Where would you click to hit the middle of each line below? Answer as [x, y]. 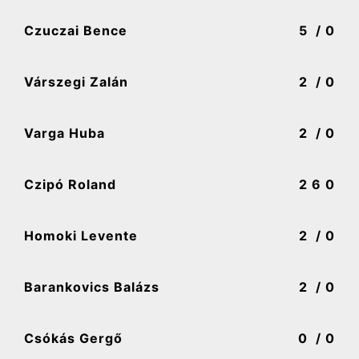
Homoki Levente [81, 236]
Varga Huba [65, 133]
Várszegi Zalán [76, 82]
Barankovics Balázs [92, 287]
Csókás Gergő [73, 339]
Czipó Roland [70, 185]
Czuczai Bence [76, 31]
